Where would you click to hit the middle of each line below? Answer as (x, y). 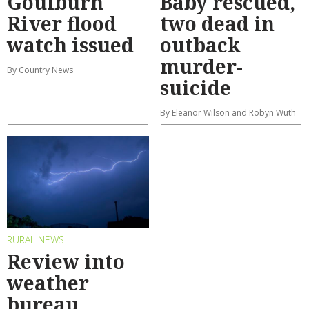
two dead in (217, 24)
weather (48, 282)
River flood (62, 24)
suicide (196, 88)
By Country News (40, 70)
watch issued (70, 45)
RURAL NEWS (36, 240)
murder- (201, 67)
